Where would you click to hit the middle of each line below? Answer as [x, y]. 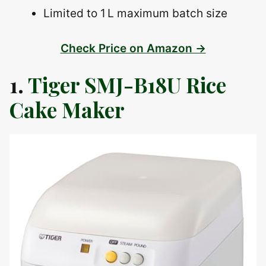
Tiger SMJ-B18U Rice [127, 84]
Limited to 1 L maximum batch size [135, 14]
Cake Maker [67, 109]
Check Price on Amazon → [133, 48]
